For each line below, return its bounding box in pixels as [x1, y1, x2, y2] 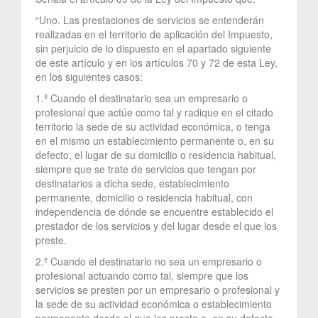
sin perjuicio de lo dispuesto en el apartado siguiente [35, 40, 271, 55]
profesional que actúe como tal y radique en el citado [35, 104, 273, 119]
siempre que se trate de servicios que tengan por [35, 161, 256, 176]
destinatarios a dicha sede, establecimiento [35, 175, 229, 190]
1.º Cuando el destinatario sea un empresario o [35, 90, 248, 105]
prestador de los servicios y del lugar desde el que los [35, 218, 277, 233]
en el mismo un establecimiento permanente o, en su [35, 133, 274, 148]
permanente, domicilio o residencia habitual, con [35, 190, 253, 204]
